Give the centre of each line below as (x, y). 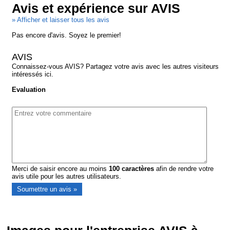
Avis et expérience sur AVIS (96, 8)
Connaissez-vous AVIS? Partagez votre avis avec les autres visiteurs (116, 66)
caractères (137, 168)
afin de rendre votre (184, 168)
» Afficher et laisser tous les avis (61, 20)
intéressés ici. (33, 74)
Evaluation (29, 89)
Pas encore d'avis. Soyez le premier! (67, 35)
